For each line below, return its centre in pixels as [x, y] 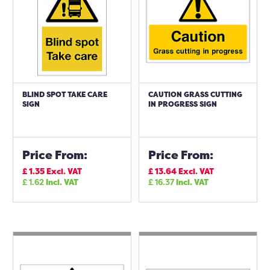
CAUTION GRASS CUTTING [195, 94]
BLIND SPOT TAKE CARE [65, 94]
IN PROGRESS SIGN [183, 104]
